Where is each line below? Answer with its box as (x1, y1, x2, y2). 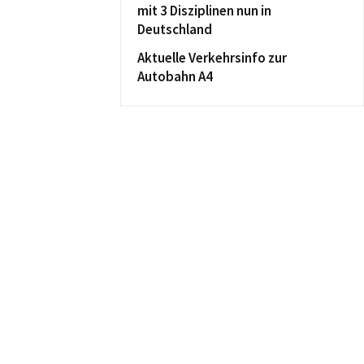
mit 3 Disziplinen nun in (137, 2, 271, 19)
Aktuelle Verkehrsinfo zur (137, 49, 287, 67)
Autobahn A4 (137, 67, 213, 85)
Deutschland (137, 20, 212, 38)
